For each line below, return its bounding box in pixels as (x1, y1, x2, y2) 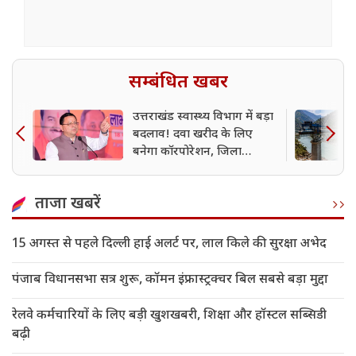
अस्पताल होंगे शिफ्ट (133, 162, 222, 178)
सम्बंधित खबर (128, 71, 228, 95)
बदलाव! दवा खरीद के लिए (133, 127, 253, 143)
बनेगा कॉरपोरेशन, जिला (133, 145, 242, 161)
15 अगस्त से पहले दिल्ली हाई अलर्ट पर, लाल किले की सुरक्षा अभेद (12, 236, 327, 253)
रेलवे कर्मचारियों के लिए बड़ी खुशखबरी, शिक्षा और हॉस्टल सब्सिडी (12, 308, 327, 325)
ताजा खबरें (35, 194, 101, 215)
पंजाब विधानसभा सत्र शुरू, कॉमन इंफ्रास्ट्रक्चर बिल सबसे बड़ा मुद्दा (12, 272, 328, 289)
